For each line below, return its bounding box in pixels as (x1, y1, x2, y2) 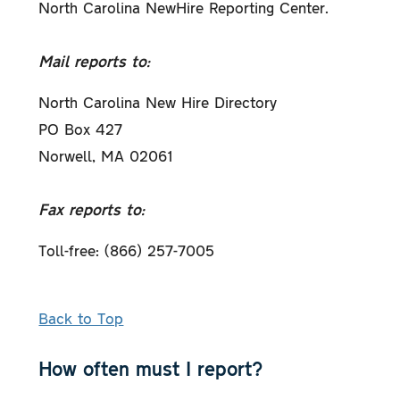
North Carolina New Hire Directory (38, 91, 278, 112)
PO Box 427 (38, 118, 123, 138)
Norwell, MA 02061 (38, 145, 174, 165)
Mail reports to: (38, 50, 151, 71)
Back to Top (38, 307, 124, 328)
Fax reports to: (38, 198, 146, 219)
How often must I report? (38, 355, 263, 380)
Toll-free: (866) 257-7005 (38, 239, 215, 260)
